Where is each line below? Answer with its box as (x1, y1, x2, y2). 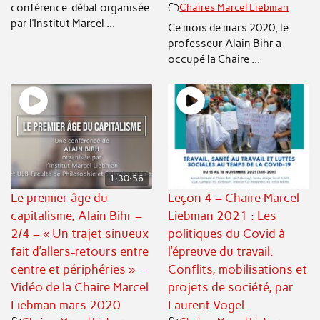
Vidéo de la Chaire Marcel (11, 279, 149, 294)
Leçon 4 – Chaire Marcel (168, 190, 300, 205)
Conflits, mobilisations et (168, 261, 308, 276)
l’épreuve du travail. (168, 244, 274, 259)
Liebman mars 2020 (11, 297, 121, 312)
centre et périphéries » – (11, 261, 146, 276)
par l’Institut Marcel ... (11, 16, 116, 30)
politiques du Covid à (168, 226, 286, 241)
